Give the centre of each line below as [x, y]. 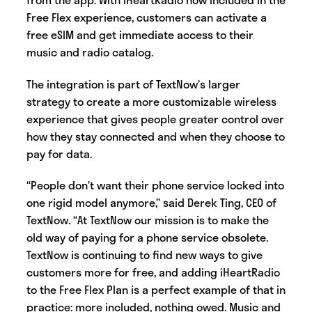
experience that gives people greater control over [155, 118]
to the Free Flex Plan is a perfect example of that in [156, 289]
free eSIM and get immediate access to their [140, 35]
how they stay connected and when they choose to [156, 136]
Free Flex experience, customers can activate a [147, 17]
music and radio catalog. [91, 52]
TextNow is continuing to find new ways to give [145, 254]
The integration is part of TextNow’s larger [133, 84]
